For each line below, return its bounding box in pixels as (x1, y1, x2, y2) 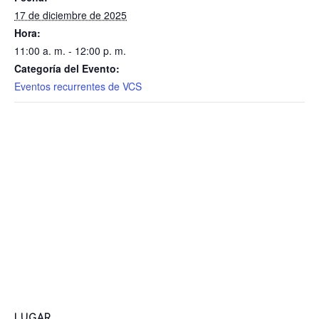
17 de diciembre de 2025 (14, 8, 127, 23)
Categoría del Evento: (14, 61, 120, 76)
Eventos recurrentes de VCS (14, 79, 142, 94)
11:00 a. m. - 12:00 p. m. (14, 43, 126, 58)
